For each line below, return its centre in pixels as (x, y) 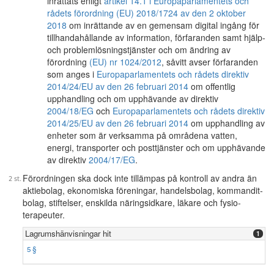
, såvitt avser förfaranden (210, 62)
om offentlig (212, 86)
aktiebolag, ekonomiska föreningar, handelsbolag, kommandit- (143, 190)
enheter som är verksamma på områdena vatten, (142, 135)
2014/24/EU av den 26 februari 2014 (118, 86)
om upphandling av (227, 123)
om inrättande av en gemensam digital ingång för (163, 25)
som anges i (72, 74)
